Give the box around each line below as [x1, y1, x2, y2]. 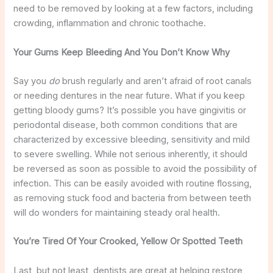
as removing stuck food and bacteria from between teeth [13, 192, 252, 204]
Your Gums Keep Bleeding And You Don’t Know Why [13, 46, 230, 58]
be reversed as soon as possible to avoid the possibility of [13, 163, 257, 174]
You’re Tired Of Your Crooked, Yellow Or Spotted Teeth [13, 236, 243, 247]
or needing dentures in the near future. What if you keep [13, 90, 246, 101]
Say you [13, 75, 49, 87]
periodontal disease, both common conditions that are [13, 119, 238, 130]
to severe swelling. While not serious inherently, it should [13, 148, 248, 160]
